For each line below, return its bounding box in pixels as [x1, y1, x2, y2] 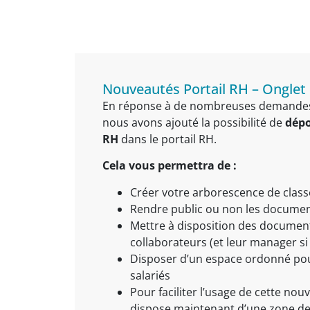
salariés [129, 267, 170, 283]
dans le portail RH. [118, 131, 217, 147]
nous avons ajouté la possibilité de [102, 114, 285, 130]
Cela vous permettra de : [102, 158, 237, 174]
